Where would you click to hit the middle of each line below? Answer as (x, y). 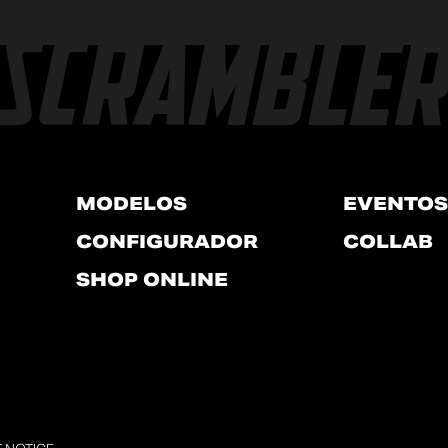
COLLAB (387, 242)
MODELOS (132, 204)
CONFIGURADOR (167, 242)
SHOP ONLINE (152, 280)
